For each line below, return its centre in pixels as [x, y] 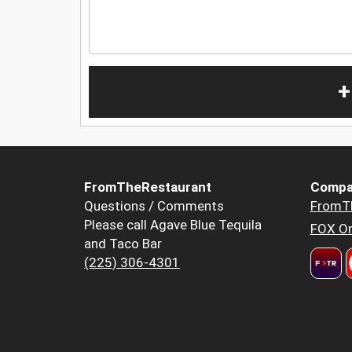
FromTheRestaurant [148, 187]
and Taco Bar [123, 244]
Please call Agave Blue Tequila [173, 225]
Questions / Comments [154, 206]
